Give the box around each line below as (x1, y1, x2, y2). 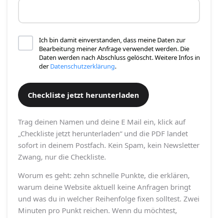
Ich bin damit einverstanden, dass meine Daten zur (38, 35, 185, 44)
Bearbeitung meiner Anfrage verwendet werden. (38, 44, 179, 53)
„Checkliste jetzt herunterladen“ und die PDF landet (18, 128, 188, 138)
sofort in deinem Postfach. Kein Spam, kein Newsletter (18, 140, 200, 150)
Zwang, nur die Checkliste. (18, 151, 106, 162)
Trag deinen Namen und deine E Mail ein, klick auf (18, 116, 185, 127)
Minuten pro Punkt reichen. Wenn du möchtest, (18, 205, 177, 216)
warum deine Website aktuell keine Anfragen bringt (18, 182, 191, 192)
